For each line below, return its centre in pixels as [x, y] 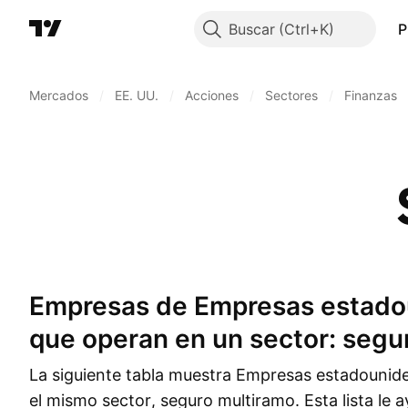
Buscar [251, 29]
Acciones [212, 95]
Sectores [291, 95]
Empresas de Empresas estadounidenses [37, 306]
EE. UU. [137, 95]
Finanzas [371, 95]
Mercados [59, 95]
